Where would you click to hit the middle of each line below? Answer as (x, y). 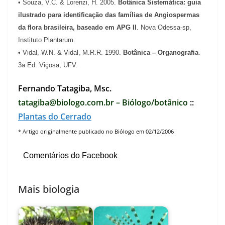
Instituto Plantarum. (47, 40)
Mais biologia (49, 189)
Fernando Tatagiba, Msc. (66, 88)
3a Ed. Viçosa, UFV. (48, 65)
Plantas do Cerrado (55, 116)
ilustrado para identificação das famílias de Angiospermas (109, 15)
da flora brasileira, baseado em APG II (77, 27)
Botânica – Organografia (161, 52)
